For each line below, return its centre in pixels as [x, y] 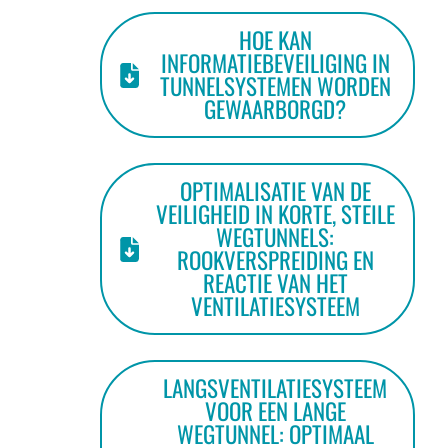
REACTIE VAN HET [275, 283]
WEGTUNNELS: [275, 237]
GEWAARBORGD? [275, 109]
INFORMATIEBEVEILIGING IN [275, 63]
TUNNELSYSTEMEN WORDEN [275, 86]
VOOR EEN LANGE [275, 411]
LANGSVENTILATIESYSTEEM [275, 388]
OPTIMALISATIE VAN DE [275, 191]
